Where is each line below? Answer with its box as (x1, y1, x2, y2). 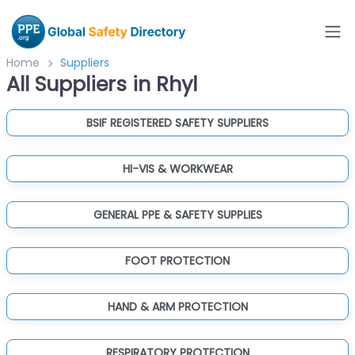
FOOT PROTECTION (125, 253, 230, 269)
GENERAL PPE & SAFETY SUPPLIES (93, 207, 262, 223)
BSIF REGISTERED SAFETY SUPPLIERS (86, 115, 269, 131)
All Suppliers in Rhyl (6, 71, 197, 98)
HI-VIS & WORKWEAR (122, 161, 233, 177)
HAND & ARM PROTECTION (107, 299, 248, 315)
